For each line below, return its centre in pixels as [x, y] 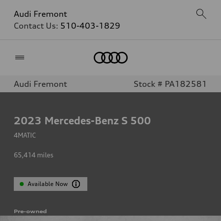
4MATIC [25, 135]
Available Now [48, 184]
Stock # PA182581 [170, 84]
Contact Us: [37, 26]
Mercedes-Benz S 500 [98, 120]
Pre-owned [30, 211]
